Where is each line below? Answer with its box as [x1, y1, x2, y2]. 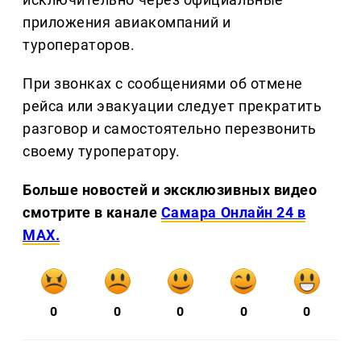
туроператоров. [23, 36, 135, 54]
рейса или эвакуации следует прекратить [23, 98, 322, 115]
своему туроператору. [23, 143, 180, 160]
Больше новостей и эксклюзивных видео [23, 181, 317, 199]
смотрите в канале [23, 204, 161, 222]
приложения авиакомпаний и [23, 14, 231, 31]
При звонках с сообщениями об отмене [23, 75, 303, 93]
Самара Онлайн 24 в [160, 204, 306, 222]
